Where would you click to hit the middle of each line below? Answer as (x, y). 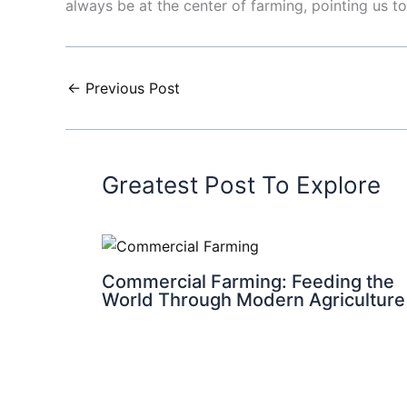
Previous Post (130, 89)
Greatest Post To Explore (241, 185)
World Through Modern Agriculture (253, 299)
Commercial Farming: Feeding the (248, 281)
